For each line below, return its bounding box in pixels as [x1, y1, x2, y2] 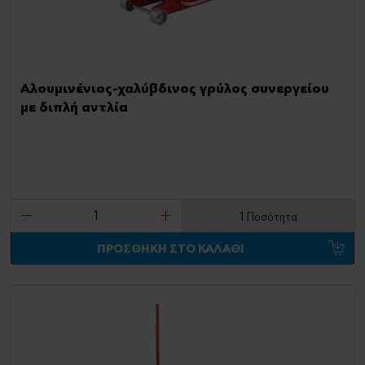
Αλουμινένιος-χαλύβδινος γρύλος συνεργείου [20, 81, 329, 96]
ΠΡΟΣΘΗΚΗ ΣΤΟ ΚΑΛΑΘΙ [97, 242, 244, 255]
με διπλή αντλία [20, 100, 128, 115]
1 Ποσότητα [240, 210, 297, 223]
